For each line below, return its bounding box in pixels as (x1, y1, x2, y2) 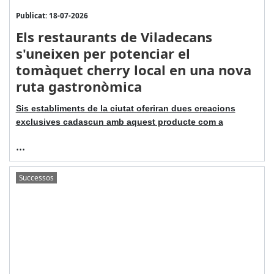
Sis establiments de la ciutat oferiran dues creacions (15, 103, 235, 113)
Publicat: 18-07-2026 (15, 10, 88, 20)
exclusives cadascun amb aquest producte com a (15, 117, 223, 127)
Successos (18, 172, 54, 182)
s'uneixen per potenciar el (15, 44, 190, 62)
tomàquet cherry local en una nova (15, 61, 251, 79)
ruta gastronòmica (15, 77, 142, 95)
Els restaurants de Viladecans (15, 28, 212, 46)
